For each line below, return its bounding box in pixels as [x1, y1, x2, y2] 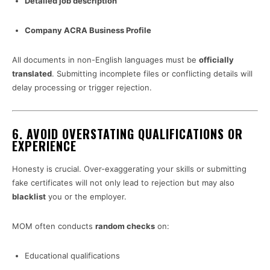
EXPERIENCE [12, 137, 77, 155]
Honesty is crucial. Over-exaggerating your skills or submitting [12, 164, 246, 174]
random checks [95, 221, 155, 231]
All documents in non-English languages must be [12, 55, 199, 65]
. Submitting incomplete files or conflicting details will [52, 69, 253, 79]
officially [199, 55, 234, 65]
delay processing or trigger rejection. [12, 83, 152, 93]
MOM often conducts [12, 221, 95, 231]
